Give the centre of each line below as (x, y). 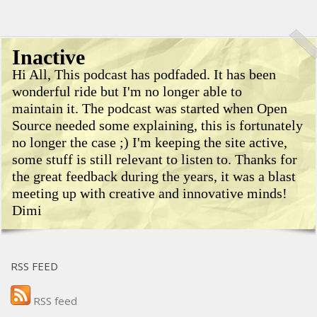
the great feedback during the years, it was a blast (154, 176)
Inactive (48, 57)
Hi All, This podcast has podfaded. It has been (144, 74)
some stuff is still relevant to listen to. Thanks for (155, 159)
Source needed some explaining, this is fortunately (157, 125)
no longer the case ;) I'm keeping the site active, (150, 142)
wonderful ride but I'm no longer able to (127, 91)
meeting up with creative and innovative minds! (150, 193)
